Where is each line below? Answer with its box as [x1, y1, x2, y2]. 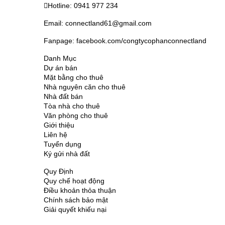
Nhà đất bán [44, 92, 83, 100]
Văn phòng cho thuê [44, 111, 108, 120]
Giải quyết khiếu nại [44, 205, 106, 213]
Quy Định [44, 167, 73, 175]
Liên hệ [44, 130, 67, 139]
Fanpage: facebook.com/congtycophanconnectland [44, 36, 206, 45]
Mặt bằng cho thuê [44, 73, 103, 81]
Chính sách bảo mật [44, 195, 108, 204]
